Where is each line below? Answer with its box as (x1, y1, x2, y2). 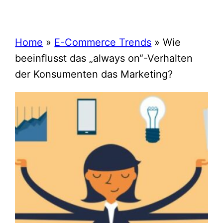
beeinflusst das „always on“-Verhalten (15, 52, 193, 64)
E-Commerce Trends (54, 36, 152, 48)
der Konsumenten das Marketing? (15, 68, 173, 80)
